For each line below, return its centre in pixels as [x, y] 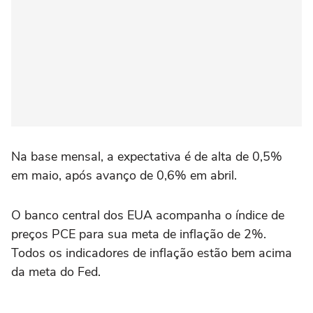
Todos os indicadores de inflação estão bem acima [152, 253]
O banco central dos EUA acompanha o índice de [148, 215]
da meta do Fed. [56, 272]
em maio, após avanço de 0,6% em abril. [124, 175]
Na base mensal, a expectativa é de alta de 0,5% [147, 156]
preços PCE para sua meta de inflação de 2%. [139, 234]
